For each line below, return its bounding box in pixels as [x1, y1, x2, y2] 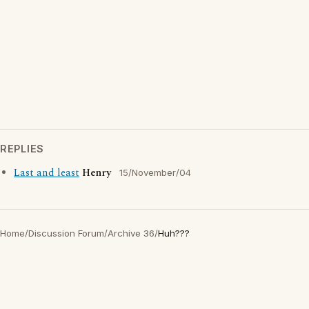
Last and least [14, 166, 79, 181]
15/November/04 [119, 167, 191, 178]
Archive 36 [108, 228, 154, 239]
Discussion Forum [28, 228, 104, 239]
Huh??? [158, 228, 190, 239]
